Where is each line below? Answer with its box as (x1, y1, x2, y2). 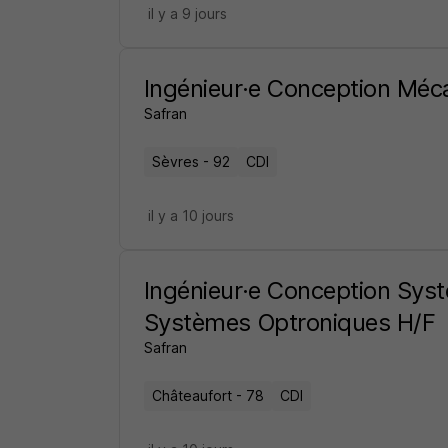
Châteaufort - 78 (151, 387, 264, 404)
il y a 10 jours (147, 207, 234, 224)
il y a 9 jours (147, 5, 227, 22)
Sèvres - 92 (151, 153, 230, 170)
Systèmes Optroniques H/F (143, 308, 436, 337)
